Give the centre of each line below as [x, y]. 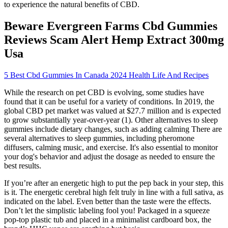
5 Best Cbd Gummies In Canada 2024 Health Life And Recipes [106, 75]
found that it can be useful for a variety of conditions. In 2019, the [109, 101]
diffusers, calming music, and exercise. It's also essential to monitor [111, 147]
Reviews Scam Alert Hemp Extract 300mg [114, 39]
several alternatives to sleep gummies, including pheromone [99, 138]
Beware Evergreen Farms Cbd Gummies [111, 26]
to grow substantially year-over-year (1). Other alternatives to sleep [111, 120]
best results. [23, 165]
